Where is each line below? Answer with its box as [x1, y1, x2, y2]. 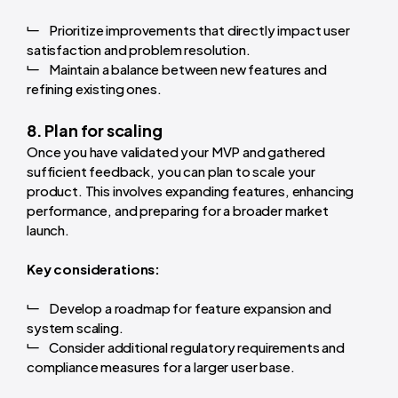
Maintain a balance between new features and [49, 60, 327, 78]
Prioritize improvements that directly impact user [49, 21, 350, 39]
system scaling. [27, 319, 123, 337]
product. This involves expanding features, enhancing [27, 182, 354, 200]
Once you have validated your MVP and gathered [27, 143, 326, 161]
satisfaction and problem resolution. [27, 41, 251, 59]
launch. [27, 221, 69, 239]
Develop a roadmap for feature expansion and [49, 299, 331, 317]
